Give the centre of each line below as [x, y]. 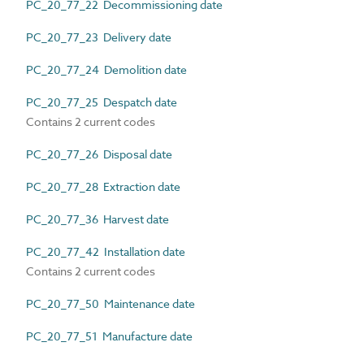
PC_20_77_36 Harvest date [97, 219]
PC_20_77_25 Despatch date [102, 102]
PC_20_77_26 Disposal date [99, 154]
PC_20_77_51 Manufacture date [109, 336]
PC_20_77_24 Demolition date [106, 69]
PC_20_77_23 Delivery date [99, 37]
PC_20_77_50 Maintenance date [110, 303]
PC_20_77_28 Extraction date [103, 186]
